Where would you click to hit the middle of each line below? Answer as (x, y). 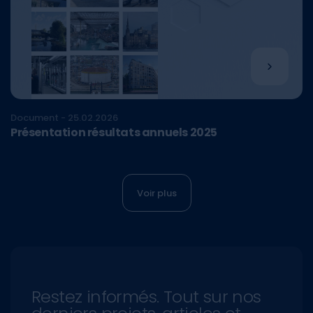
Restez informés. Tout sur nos (146, 297)
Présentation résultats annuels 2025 (114, 133)
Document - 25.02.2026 (64, 118)
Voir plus (156, 193)
